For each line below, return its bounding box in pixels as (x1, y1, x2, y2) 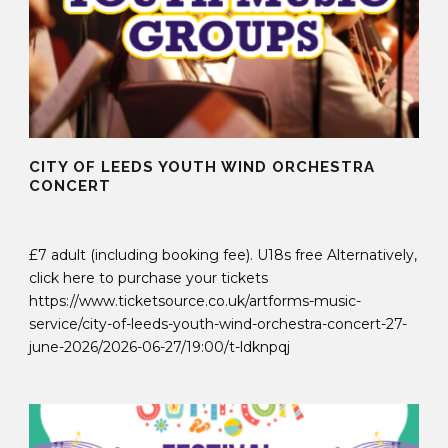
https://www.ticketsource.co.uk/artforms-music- (29, 291, 361, 310)
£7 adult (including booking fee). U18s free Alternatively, (29, 245, 417, 264)
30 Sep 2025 (29, 207, 101, 223)
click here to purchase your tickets (29, 268, 268, 287)
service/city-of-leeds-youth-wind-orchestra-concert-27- (29, 314, 407, 333)
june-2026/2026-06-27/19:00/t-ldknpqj (29, 337, 290, 356)
